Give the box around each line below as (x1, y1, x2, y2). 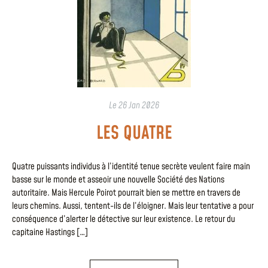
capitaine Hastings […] (12, 226, 88, 239)
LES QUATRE (96, 121, 172, 147)
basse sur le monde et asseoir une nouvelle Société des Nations (12, 173, 224, 187)
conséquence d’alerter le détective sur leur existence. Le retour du (12, 213, 235, 226)
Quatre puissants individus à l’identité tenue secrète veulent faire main (12, 160, 250, 173)
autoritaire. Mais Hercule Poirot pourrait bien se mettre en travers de (12, 187, 240, 200)
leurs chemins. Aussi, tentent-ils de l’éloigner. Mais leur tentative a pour (12, 200, 254, 213)
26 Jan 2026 (118, 99, 159, 112)
